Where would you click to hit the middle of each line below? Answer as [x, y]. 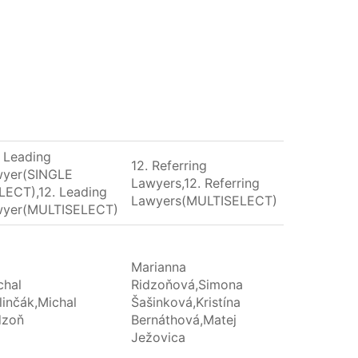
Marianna [159, 267]
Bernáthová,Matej [184, 320]
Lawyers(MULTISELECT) [205, 201]
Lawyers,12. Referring [196, 183]
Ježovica [159, 338]
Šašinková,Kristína [186, 302]
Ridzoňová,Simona [187, 285]
